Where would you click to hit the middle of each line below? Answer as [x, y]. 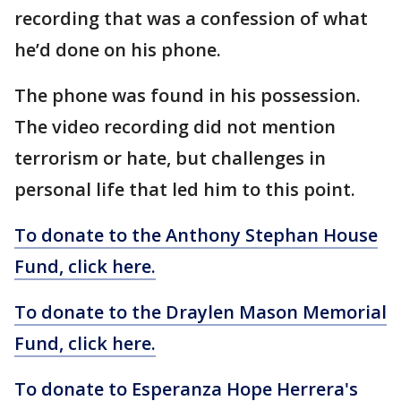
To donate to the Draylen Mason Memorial [200, 312]
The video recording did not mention [175, 127]
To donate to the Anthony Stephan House [196, 235]
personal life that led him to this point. [187, 190]
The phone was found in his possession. [188, 96]
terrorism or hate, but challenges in [170, 158]
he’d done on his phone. [118, 50]
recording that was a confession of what [191, 19]
